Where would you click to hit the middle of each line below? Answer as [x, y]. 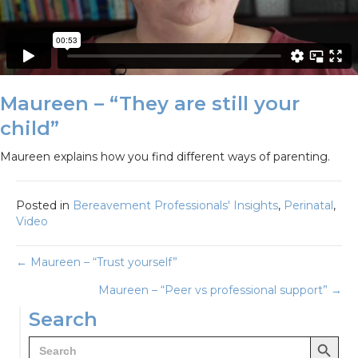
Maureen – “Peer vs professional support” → [220, 290]
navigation [80, 304]
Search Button [333, 336]
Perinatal [308, 206]
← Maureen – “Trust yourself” [97, 263]
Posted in [44, 206]
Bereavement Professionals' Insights [175, 206]
